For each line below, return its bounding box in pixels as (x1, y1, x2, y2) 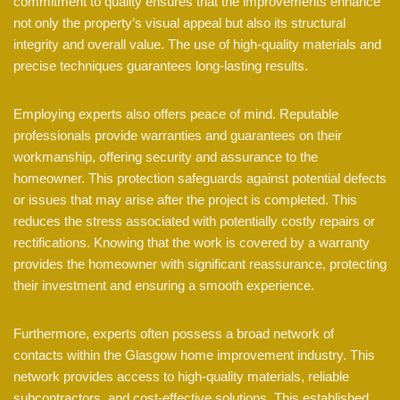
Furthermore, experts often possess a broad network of (13, 326, 334, 342)
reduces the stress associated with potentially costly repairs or (13, 213, 375, 229)
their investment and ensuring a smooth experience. (13, 278, 314, 294)
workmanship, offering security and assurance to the (13, 149, 318, 165)
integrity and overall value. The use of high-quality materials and (13, 37, 381, 53)
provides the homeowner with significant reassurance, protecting (13, 256, 387, 272)
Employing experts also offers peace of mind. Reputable (13, 106, 338, 122)
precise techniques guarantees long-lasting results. (13, 58, 308, 74)
